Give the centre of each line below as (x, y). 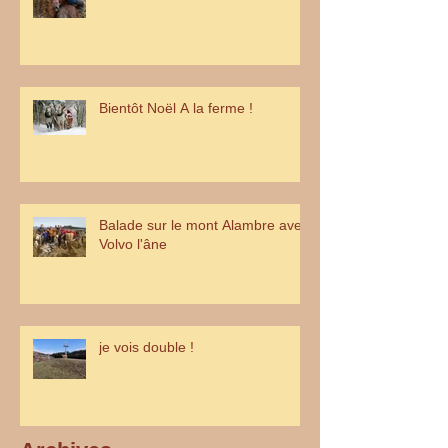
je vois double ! (146, 346)
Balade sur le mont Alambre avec (204, 224)
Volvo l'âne (133, 243)
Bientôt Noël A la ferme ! (176, 107)
